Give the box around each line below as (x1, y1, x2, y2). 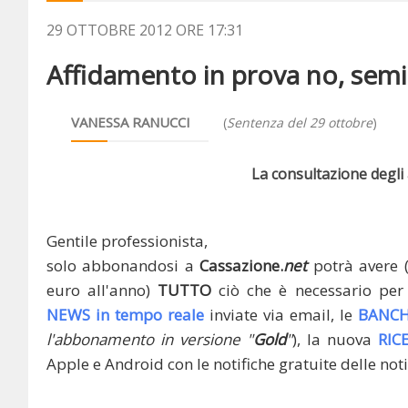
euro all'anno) (46, 280, 158, 301)
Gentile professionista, (46, 230, 208, 251)
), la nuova (292, 329, 378, 350)
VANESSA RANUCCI (71, 112, 190, 131)
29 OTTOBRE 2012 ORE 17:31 (46, 20, 243, 40)
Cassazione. (199, 255, 284, 276)
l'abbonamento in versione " (46, 329, 253, 350)
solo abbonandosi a (46, 255, 200, 276)
